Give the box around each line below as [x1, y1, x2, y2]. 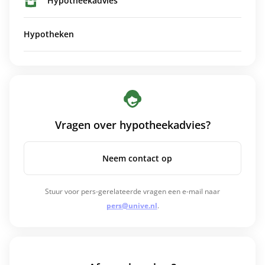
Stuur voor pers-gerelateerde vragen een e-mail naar [45, 186, 220, 196]
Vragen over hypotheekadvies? [54, 118, 211, 132]
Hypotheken [24, 28, 74, 40]
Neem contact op [102, 153, 172, 164]
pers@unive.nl [106, 201, 157, 211]
